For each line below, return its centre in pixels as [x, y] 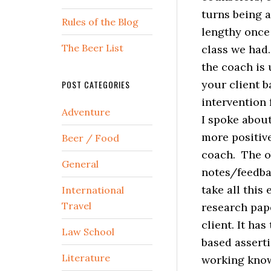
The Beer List [93, 48]
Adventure [86, 112]
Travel [77, 206]
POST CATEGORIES [96, 84]
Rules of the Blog [100, 22]
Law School [88, 232]
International [93, 190]
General [80, 164]
